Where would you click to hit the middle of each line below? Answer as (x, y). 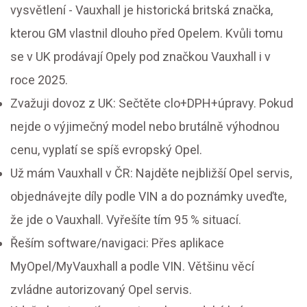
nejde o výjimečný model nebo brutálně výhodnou (145, 127)
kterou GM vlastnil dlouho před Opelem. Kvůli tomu (147, 34)
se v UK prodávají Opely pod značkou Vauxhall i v (140, 57)
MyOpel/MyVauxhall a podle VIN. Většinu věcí (132, 267)
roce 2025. (39, 80)
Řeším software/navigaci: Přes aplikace (117, 243)
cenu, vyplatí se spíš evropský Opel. (106, 150)
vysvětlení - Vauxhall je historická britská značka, (142, 10)
